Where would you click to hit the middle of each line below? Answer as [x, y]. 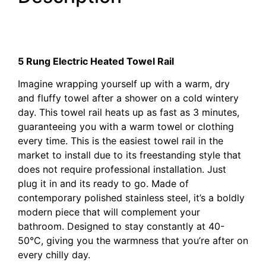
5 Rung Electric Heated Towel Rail [96, 61]
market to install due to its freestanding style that [129, 155]
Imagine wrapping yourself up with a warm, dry [124, 84]
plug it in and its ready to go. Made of [103, 184]
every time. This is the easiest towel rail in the [121, 141]
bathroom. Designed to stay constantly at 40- [121, 227]
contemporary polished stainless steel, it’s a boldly [131, 198]
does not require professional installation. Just [122, 170]
